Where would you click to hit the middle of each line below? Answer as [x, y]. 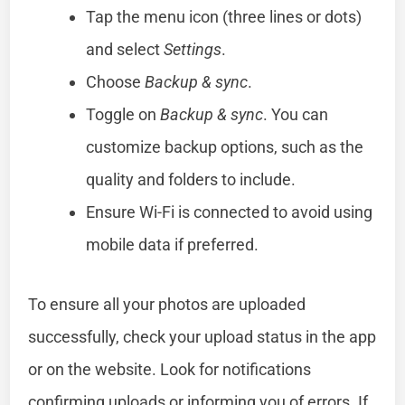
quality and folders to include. [191, 179]
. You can [296, 114]
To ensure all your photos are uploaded [167, 304]
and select [125, 49]
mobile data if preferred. [173, 244]
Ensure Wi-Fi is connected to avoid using [230, 212]
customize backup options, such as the [225, 146]
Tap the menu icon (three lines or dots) [224, 16]
